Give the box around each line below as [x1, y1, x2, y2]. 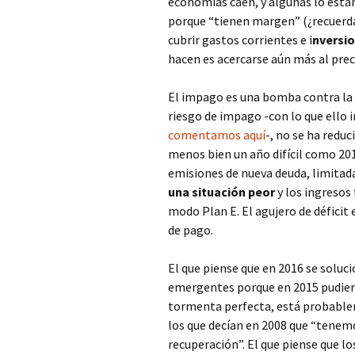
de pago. [168, 222, 213, 238]
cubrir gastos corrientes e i [168, 32, 312, 48]
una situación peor [168, 184, 277, 200]
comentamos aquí [168, 127, 265, 143]
